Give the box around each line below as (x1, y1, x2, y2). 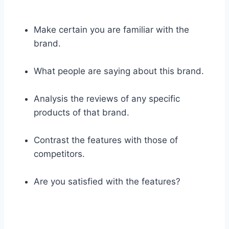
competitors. (34, 148, 85, 159)
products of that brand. (34, 107, 129, 118)
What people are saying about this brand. (34, 65, 204, 76)
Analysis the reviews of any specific (34, 93, 180, 104)
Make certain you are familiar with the (34, 24, 189, 35)
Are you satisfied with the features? (34, 176, 180, 187)
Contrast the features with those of (34, 134, 178, 145)
